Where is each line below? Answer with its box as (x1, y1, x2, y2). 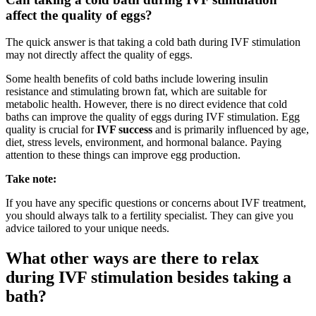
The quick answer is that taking (6, 36, 145, 49)
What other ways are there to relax (6, 249, 259, 268)
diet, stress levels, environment (6, 136, 141, 149)
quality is (6, 123, 49, 136)
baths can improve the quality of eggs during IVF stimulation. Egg (6, 111, 300, 123)
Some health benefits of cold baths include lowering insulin (6, 73, 268, 85)
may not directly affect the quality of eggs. (6, 49, 193, 61)
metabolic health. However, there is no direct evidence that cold (6, 98, 287, 111)
